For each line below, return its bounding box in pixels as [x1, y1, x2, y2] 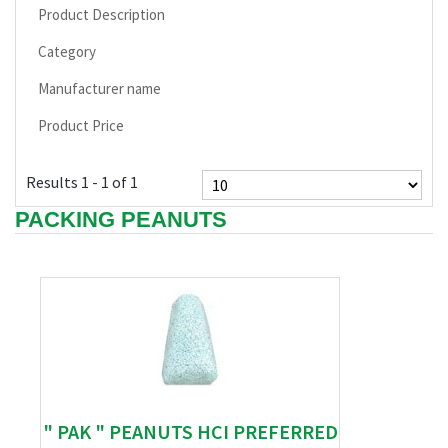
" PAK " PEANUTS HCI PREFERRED [42, 419, 338, 444]
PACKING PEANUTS [15, 207, 227, 232]
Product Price [38, 116, 124, 135]
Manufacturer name [38, 79, 161, 98]
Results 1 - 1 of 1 [26, 172, 138, 192]
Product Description [38, 5, 165, 24]
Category [38, 42, 96, 61]
